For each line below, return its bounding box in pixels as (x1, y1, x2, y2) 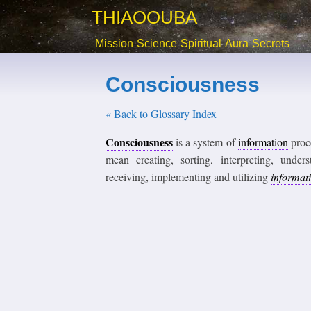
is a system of (176, 135, 238, 149)
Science (137, 37, 177, 49)
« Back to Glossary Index (106, 106, 217, 121)
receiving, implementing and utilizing (106, 169, 271, 184)
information (237, 135, 288, 149)
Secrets (252, 37, 289, 49)
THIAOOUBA (92, 6, 197, 28)
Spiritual (180, 37, 221, 49)
